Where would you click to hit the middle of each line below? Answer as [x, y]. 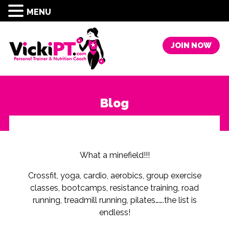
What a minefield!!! [114, 155]
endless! [114, 212]
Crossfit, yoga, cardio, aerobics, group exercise [114, 176]
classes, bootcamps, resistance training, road [114, 188]
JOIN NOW [191, 45]
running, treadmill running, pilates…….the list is [114, 200]
